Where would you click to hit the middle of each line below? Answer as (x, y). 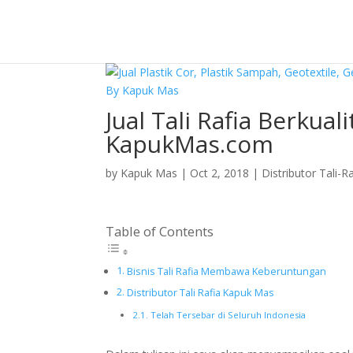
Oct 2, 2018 (220, 173)
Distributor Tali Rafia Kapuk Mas (200, 293)
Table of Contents (160, 231)
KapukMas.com (190, 144)
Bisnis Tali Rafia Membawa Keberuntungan (226, 271)
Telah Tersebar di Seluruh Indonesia (228, 315)
